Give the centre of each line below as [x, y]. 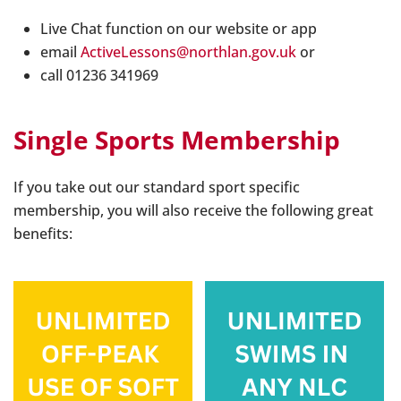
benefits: [43, 233]
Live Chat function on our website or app [179, 28]
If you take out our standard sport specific [157, 187]
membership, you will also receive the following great [193, 210]
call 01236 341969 [99, 75]
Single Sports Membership [177, 139]
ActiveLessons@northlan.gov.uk [188, 51]
